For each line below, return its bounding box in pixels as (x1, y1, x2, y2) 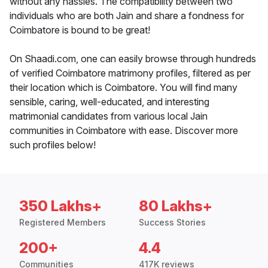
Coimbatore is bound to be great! (10, 24, 150, 36)
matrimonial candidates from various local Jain (10, 110, 208, 123)
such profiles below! (10, 139, 96, 151)
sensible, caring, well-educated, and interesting (10, 96, 209, 108)
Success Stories (139, 217, 206, 228)
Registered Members (19, 217, 106, 228)
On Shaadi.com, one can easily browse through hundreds (10, 53, 256, 65)
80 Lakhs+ (139, 197, 212, 215)
